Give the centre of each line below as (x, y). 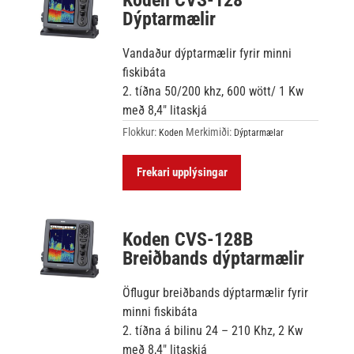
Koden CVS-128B (188, 239)
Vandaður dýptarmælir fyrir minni (207, 53)
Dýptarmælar (259, 132)
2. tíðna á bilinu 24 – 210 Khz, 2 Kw (213, 330)
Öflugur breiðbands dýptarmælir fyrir (216, 292)
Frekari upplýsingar (182, 172)
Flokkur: (141, 132)
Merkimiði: (210, 132)
